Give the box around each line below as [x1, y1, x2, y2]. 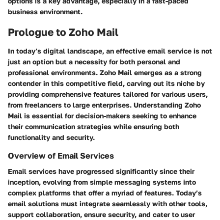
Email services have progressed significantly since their [8, 166, 194, 175]
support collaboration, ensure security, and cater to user [8, 210, 195, 219]
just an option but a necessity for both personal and [8, 57, 180, 66]
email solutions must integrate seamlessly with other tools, [8, 199, 207, 208]
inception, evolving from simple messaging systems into [8, 177, 196, 186]
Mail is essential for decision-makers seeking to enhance [8, 111, 196, 120]
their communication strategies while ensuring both [8, 122, 179, 131]
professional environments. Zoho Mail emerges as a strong [8, 68, 202, 77]
